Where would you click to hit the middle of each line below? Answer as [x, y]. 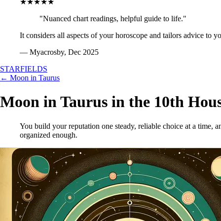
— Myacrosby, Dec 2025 [59, 52]
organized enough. [49, 135]
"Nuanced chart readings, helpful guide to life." [113, 18]
